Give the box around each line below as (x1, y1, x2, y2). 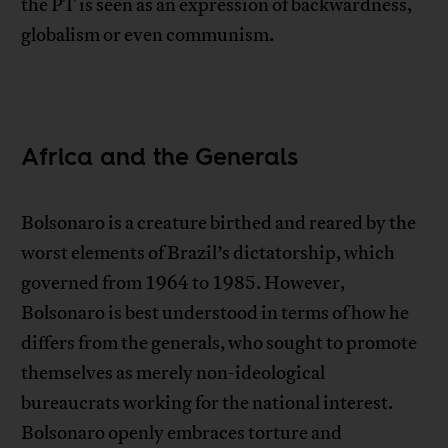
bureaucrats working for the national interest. (21, 391, 394, 416)
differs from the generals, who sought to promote (21, 331, 418, 356)
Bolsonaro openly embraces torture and (21, 421, 343, 446)
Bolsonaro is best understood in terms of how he (21, 301, 410, 326)
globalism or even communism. (21, 23, 275, 48)
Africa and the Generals (21, 140, 299, 174)
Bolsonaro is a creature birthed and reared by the (21, 211, 417, 236)
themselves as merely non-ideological (21, 361, 326, 386)
